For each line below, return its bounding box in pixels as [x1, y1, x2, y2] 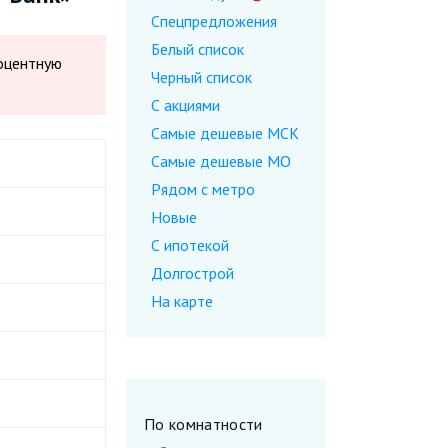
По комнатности [144, 414, 263, 434]
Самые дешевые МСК [151, 123, 299, 143]
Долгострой [151, 263, 234, 283]
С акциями [151, 95, 220, 115]
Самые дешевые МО [151, 151, 291, 171]
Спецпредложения [151, 11, 277, 31]
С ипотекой [151, 235, 229, 255]
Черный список [151, 67, 252, 87]
